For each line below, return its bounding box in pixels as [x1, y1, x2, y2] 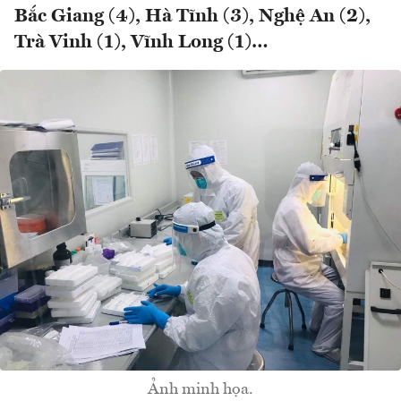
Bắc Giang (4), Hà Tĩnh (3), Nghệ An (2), [14, 7, 371, 27]
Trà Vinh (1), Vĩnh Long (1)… [14, 33, 269, 53]
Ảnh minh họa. [148, 381, 253, 398]
